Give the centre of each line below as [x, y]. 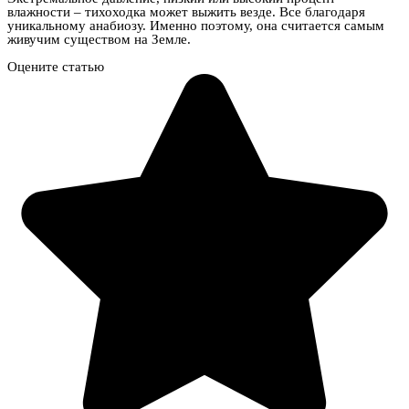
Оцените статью [56, 66]
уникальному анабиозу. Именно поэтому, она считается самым [196, 25]
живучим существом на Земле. [99, 39]
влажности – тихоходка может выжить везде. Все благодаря [186, 11]
